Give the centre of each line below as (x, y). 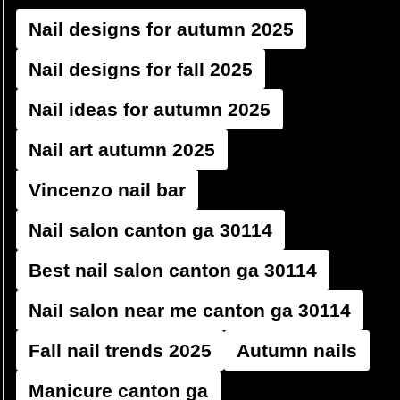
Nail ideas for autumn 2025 (150, 109)
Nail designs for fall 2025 (141, 69)
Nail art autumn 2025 (122, 150)
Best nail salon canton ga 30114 (173, 270)
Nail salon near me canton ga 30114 (190, 310)
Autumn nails (297, 350)
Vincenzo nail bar (107, 190)
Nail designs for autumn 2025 (161, 29)
